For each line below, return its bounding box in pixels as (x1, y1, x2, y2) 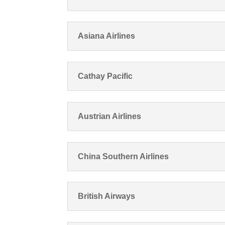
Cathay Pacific (78, 72, 133, 81)
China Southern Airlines (78, 152, 169, 161)
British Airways (78, 192, 136, 201)
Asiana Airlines (78, 32, 136, 41)
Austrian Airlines (78, 111, 142, 121)
